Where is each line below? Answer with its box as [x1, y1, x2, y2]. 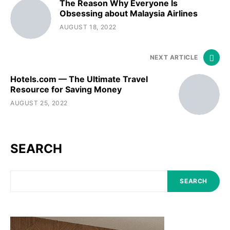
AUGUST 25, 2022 [10, 99, 68, 107]
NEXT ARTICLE [149, 53, 198, 61]
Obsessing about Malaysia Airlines [60, 8, 198, 18]
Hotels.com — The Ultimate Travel [10, 74, 148, 84]
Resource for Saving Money [10, 84, 122, 94]
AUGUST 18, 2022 [60, 23, 117, 31]
